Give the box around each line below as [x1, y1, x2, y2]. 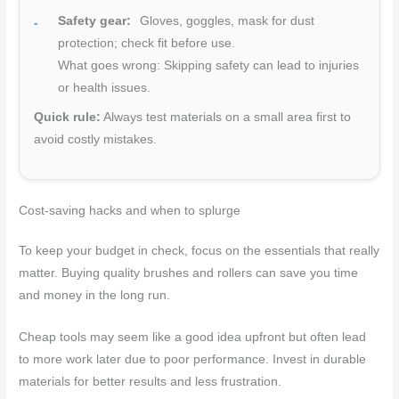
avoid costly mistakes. [34, 132, 158, 146]
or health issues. [58, 80, 151, 94]
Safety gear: [58, 13, 132, 28]
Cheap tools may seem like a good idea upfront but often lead [19, 330, 367, 344]
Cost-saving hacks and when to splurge [19, 203, 241, 217]
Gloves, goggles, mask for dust [136, 13, 315, 28]
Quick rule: [34, 110, 102, 124]
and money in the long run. [19, 288, 171, 302]
